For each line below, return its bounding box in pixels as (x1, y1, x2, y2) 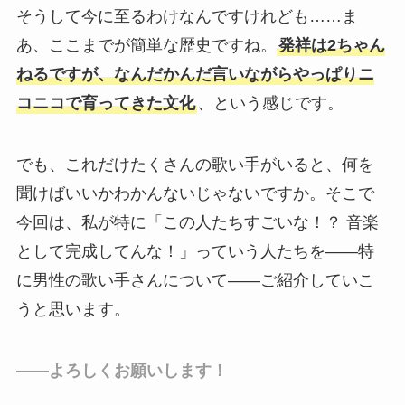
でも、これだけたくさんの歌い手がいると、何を (15, 155, 374, 174)
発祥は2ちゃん (278, 36, 385, 55)
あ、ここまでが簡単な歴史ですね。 (15, 36, 277, 55)
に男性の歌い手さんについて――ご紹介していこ (15, 271, 374, 289)
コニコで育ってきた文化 (15, 94, 195, 113)
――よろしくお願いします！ (15, 361, 228, 380)
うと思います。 (15, 300, 130, 318)
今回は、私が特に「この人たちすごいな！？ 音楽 (15, 213, 379, 231)
